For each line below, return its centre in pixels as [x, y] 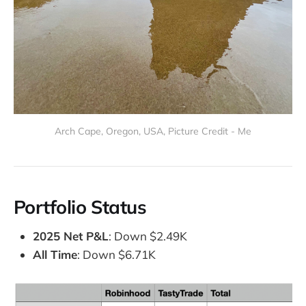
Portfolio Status [80, 207]
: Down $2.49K [148, 236]
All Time [55, 255]
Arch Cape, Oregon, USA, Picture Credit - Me [153, 131]
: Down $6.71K [116, 255]
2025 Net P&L [71, 236]
